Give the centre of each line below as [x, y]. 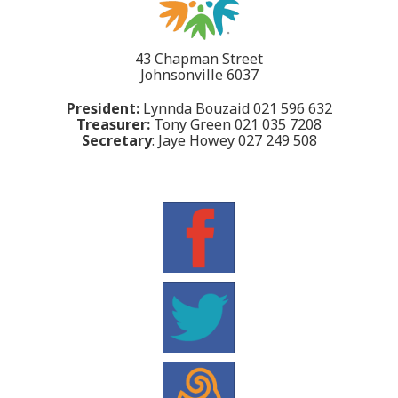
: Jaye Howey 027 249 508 [234, 140]
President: [103, 108]
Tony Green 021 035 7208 [236, 124]
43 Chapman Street [199, 59]
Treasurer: [113, 124]
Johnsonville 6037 [199, 75]
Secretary [116, 140]
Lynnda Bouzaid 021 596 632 [235, 108]
